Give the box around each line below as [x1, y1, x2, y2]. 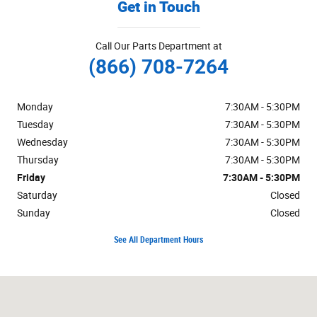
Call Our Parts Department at [95, 40, 222, 52]
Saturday [17, 189, 57, 201]
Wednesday [17, 136, 68, 148]
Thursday [17, 154, 59, 166]
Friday [17, 171, 45, 183]
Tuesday [17, 118, 54, 130]
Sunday [17, 207, 50, 219]
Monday [17, 100, 53, 113]
